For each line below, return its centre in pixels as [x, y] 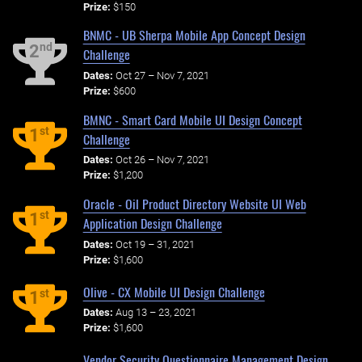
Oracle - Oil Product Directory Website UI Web [194, 203]
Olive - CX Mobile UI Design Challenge [174, 291]
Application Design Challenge [152, 223]
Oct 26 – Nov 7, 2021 [162, 160]
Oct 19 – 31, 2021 [155, 244]
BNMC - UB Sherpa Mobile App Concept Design [194, 35]
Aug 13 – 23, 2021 [156, 313]
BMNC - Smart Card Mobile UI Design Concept [192, 119]
